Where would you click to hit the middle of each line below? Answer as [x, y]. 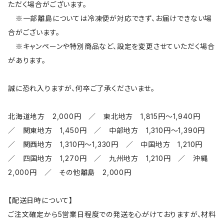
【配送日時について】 [40, 200]
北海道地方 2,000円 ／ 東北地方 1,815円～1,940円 [108, 116]
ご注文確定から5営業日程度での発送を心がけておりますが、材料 [112, 214]
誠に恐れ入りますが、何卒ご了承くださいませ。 [81, 88]
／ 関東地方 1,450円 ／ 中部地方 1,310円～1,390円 [110, 130]
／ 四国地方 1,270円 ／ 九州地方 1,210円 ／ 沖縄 [112, 158]
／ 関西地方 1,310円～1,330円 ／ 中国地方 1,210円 [109, 144]
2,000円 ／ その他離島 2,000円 [70, 172]
